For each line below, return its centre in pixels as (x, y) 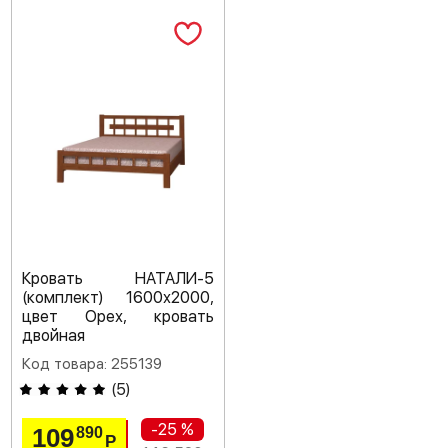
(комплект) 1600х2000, (118, 297)
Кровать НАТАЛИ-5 (118, 278)
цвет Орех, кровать (118, 316)
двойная (53, 335)
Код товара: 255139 (92, 363)
